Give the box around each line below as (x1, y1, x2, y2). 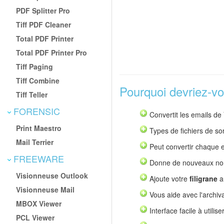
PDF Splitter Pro (16, 5, 70, 15)
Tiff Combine (16, 75, 60, 85)
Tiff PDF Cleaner (16, 19, 71, 29)
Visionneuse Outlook (16, 170, 88, 180)
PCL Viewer (16, 212, 55, 222)
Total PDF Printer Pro (16, 47, 87, 57)
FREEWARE (11, 151, 64, 165)
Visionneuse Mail (16, 184, 75, 194)
